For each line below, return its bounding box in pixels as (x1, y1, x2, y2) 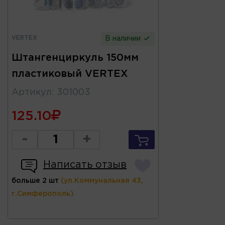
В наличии (105, 35, 143, 42)
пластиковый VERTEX (12, 69, 128, 78)
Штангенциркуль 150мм (12, 53, 139, 62)
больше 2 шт (12, 177, 59, 184)
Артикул (12, 88, 52, 96)
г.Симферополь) (12, 190, 74, 197)
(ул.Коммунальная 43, (61, 177, 143, 184)
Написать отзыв (43, 160, 127, 169)
